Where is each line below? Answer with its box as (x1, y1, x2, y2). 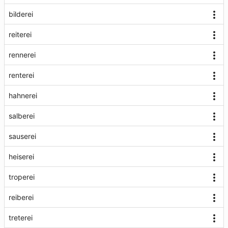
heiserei (9, 152, 34, 161)
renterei (9, 71, 34, 79)
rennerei (9, 50, 36, 59)
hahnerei (9, 91, 37, 100)
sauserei (9, 132, 36, 140)
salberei (9, 111, 35, 120)
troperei (9, 173, 35, 181)
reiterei (9, 30, 32, 39)
